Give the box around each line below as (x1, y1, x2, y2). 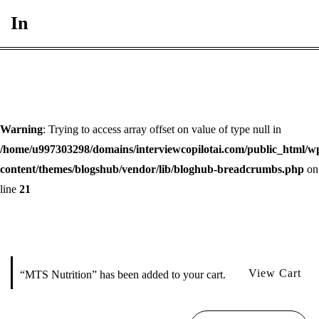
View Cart (249, 267, 301, 279)
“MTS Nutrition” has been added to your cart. (20, 268, 226, 281)
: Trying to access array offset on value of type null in (43, 123, 281, 135)
